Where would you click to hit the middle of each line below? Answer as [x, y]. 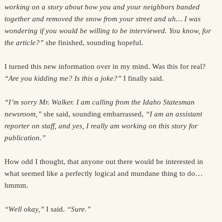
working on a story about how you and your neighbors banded [102, 7]
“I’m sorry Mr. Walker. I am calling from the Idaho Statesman [99, 102]
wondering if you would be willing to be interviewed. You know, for [108, 31]
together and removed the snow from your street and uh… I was [102, 19]
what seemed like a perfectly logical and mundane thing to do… [103, 173]
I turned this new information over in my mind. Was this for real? [105, 66]
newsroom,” [24, 114]
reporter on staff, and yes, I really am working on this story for [101, 126]
